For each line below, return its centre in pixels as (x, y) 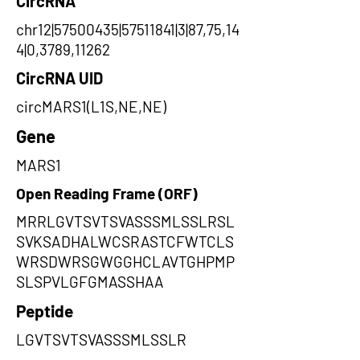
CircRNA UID (59, 78)
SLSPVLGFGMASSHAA (90, 282)
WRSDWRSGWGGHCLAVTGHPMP (125, 262)
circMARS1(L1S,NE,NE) (91, 106)
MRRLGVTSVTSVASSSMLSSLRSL (125, 221)
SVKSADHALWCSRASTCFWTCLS (125, 241)
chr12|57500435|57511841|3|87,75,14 (128, 29)
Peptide (45, 311)
